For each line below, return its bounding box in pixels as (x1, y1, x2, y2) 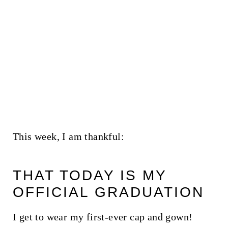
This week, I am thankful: (12, 130, 124, 142)
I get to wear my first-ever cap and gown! (12, 211, 193, 222)
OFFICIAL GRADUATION (12, 184, 204, 200)
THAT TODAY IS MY (12, 167, 166, 183)
